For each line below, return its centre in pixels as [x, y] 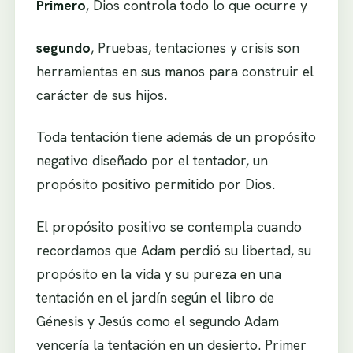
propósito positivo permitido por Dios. [155, 184]
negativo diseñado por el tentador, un [152, 161]
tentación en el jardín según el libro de [155, 297]
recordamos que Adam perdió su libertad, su [173, 250]
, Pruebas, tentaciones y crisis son [195, 47]
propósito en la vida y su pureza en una [158, 273]
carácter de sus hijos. [101, 95]
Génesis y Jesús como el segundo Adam [157, 321]
